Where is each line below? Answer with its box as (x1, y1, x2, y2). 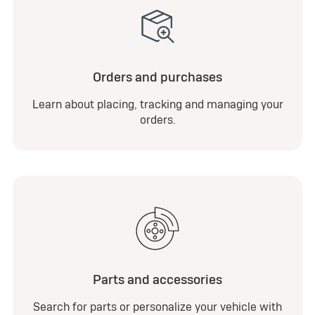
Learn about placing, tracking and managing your (32, 97, 283, 112)
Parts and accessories (93, 271, 222, 288)
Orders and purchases (93, 69, 222, 85)
